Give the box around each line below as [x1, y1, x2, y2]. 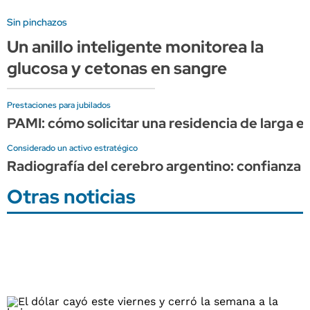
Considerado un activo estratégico [7, 142, 138, 154]
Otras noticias [7, 183, 136, 210]
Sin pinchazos [7, 15, 67, 28]
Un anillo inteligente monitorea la [7, 35, 264, 57]
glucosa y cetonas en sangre [7, 57, 227, 79]
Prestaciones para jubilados [7, 99, 111, 111]
